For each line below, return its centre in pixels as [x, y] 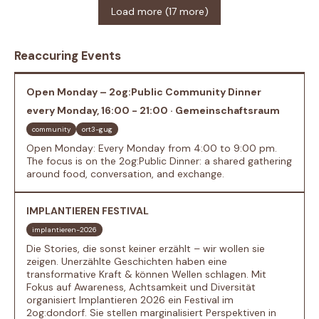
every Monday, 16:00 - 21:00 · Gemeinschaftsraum [153, 110]
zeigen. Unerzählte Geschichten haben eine [127, 261]
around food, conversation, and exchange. [125, 173]
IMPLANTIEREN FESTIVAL [88, 210]
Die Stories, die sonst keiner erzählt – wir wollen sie [146, 248]
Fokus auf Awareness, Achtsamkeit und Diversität [141, 287]
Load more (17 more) [159, 12]
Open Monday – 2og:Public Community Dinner [144, 91]
